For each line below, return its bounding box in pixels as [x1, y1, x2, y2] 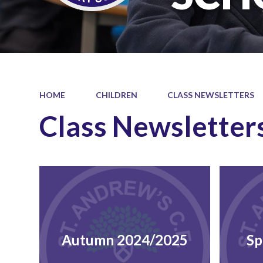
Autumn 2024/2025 [61, 231, 188, 249]
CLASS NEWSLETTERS [167, 89, 255, 100]
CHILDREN [95, 89, 137, 100]
